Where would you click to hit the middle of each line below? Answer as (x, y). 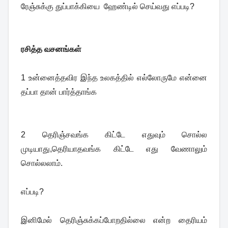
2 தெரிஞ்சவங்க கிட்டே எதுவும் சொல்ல (114, 135)
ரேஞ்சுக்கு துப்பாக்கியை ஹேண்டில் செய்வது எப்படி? (108, 7)
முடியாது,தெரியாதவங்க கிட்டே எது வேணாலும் (114, 149)
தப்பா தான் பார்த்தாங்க (60, 92)
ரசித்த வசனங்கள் (51, 49)
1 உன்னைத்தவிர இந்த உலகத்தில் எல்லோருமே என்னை (114, 78)
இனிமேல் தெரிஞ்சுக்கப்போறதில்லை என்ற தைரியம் (114, 220)
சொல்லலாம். (42, 163)
